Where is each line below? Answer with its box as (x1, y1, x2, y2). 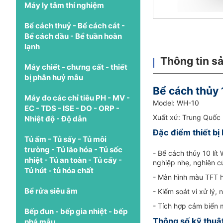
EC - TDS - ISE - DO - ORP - (24, 103, 119, 113)
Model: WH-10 (153, 98, 199, 107)
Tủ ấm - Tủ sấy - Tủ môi (24, 134, 107, 144)
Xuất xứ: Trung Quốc (153, 112, 221, 121)
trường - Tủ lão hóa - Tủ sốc (24, 144, 122, 154)
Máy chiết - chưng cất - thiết (24, 62, 127, 72)
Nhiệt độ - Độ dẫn (24, 113, 87, 123)
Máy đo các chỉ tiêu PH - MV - (24, 93, 130, 103)
